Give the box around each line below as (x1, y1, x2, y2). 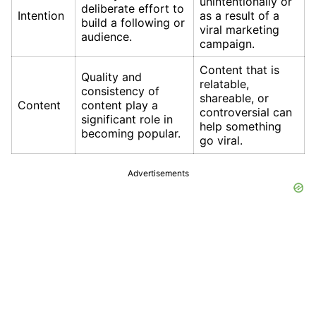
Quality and (81, 70, 142, 85)
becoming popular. (81, 126, 181, 141)
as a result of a (200, 8, 279, 23)
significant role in (81, 112, 173, 127)
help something (200, 119, 281, 134)
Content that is (200, 63, 279, 78)
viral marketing (200, 23, 279, 37)
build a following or (81, 16, 185, 30)
